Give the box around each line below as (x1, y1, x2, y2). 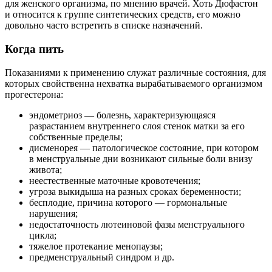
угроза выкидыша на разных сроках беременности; (29, 186, 241, 197)
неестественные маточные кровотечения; (29, 175, 200, 186)
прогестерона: (5, 89, 63, 100)
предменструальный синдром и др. (29, 251, 174, 262)
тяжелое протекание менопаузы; (29, 240, 163, 251)
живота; (29, 164, 62, 175)
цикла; (29, 229, 56, 240)
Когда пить (5, 42, 64, 55)
